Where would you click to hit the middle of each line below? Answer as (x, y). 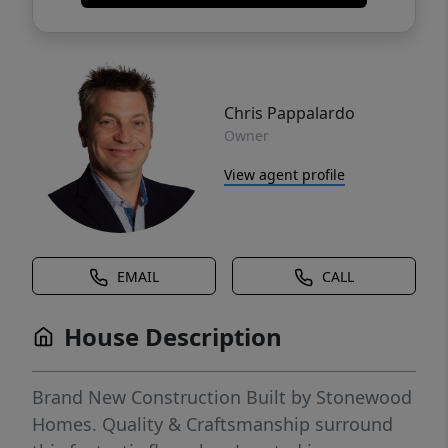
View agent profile (284, 174)
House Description (173, 336)
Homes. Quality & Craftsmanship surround (212, 424)
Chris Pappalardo (289, 112)
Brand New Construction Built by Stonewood (222, 397)
